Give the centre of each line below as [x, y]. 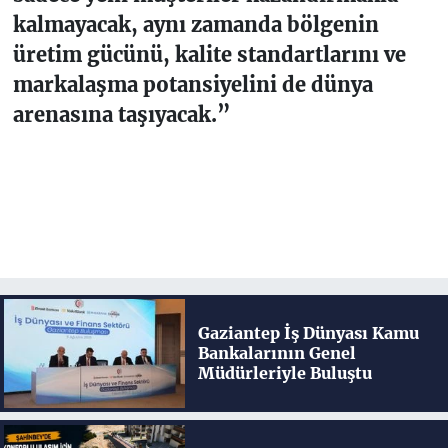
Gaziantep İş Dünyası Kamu [308, 333]
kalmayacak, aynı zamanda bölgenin [195, 25]
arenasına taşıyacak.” [121, 115]
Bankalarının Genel [276, 353]
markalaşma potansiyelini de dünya [192, 85]
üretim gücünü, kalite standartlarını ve [209, 55]
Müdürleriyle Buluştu [284, 373]
